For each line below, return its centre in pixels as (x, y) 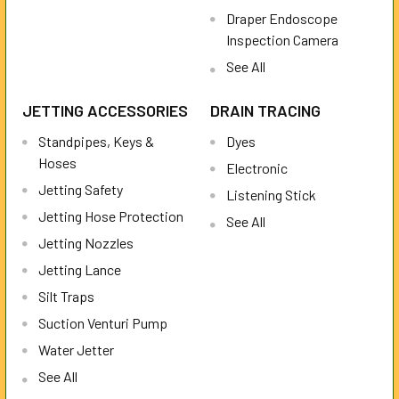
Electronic (257, 168)
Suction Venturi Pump (103, 323)
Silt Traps (66, 297)
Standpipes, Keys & (96, 142)
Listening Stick (271, 195)
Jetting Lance (80, 270)
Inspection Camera (282, 40)
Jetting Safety (81, 190)
